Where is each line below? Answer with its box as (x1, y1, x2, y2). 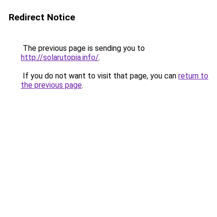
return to (178, 71, 208, 80)
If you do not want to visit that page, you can (21, 71, 178, 80)
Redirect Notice (9, 12, 75, 23)
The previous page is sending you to (21, 44, 145, 53)
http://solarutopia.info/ (21, 53, 99, 62)
